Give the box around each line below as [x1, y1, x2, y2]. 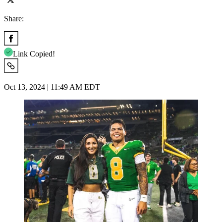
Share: [4, 14, 24, 23]
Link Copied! [13, 49, 55, 58]
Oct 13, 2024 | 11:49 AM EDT [4, 82, 100, 91]
